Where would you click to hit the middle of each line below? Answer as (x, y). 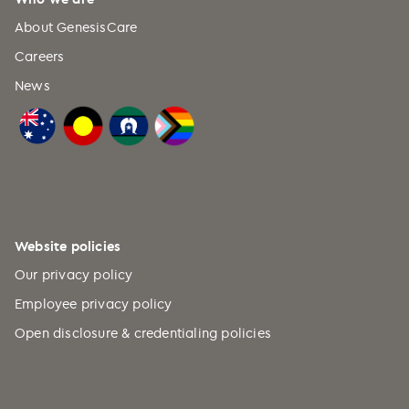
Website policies (68, 246)
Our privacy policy (74, 275)
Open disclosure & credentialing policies (143, 333)
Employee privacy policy (94, 304)
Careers (40, 57)
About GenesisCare (76, 27)
